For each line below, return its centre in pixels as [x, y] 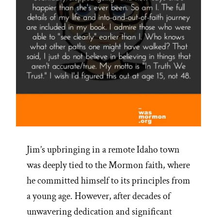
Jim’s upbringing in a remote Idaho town [103, 150]
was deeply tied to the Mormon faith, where [108, 165]
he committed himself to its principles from [108, 181]
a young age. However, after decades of [99, 196]
